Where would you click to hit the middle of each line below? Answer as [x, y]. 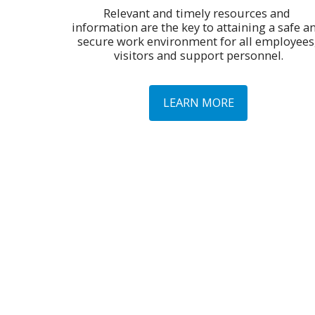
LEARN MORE [198, 103]
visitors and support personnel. [198, 55]
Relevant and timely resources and [197, 13]
